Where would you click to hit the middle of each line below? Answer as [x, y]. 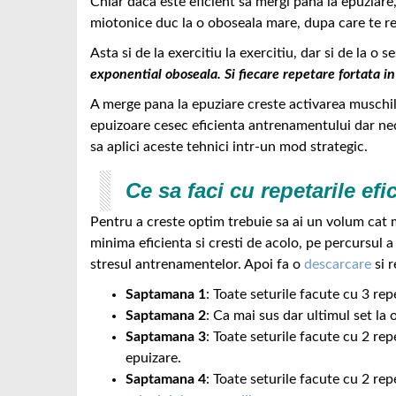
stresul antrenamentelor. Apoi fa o [197, 264]
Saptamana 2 [166, 316]
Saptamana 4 [166, 379]
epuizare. [153, 358]
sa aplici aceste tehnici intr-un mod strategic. [231, 147]
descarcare [338, 264]
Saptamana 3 [166, 337]
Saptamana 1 [166, 294]
